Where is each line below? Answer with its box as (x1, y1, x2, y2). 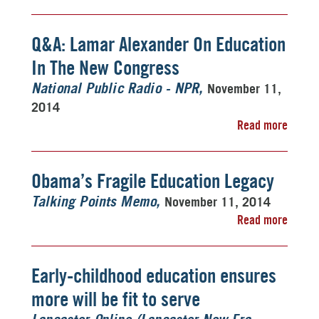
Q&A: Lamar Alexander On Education (31, 32, 286, 56)
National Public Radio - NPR (31, 82, 199, 96)
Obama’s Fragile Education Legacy (31, 169, 274, 193)
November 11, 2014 (164, 194, 271, 209)
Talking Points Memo (31, 195, 156, 209)
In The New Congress (31, 56, 179, 80)
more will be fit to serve (31, 287, 200, 311)
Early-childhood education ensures (31, 263, 276, 288)
